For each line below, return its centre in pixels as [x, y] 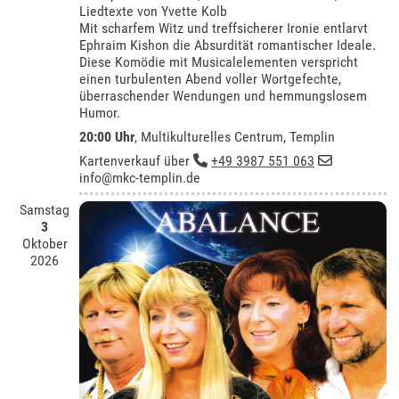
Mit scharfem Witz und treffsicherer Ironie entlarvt [224, 28]
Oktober [45, 244]
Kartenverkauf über [137, 160]
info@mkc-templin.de [140, 177]
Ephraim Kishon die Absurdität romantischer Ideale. [228, 45]
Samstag [45, 210]
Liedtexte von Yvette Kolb [154, 11]
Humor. [100, 112]
